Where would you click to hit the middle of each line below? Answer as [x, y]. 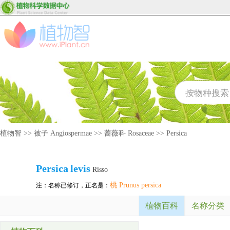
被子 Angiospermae [63, 133]
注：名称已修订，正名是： [73, 185]
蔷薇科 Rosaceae [129, 133]
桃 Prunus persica [136, 185]
